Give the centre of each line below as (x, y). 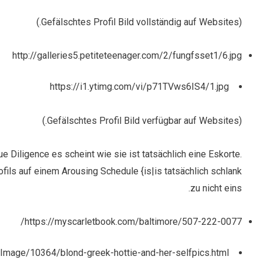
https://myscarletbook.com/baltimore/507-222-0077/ (134, 222)
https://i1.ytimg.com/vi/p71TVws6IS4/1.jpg (140, 87)
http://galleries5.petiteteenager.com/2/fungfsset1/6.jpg (127, 56)
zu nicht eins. (216, 188)
